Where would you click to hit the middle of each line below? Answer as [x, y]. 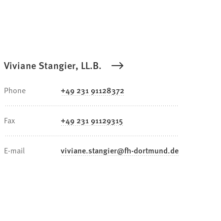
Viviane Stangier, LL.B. [53, 65]
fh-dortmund [146, 150]
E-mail [14, 150]
